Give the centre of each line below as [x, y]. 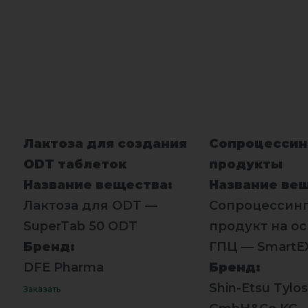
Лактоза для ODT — [90, 205]
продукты [245, 164]
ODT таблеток [75, 164]
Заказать [42, 289]
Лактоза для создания [105, 143]
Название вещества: [98, 185]
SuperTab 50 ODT [80, 226]
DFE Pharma [63, 267]
